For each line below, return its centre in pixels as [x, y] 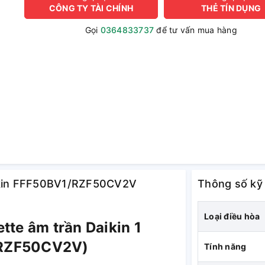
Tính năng [225, 246]
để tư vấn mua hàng [195, 30]
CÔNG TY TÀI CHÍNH [91, 8]
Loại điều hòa [232, 216]
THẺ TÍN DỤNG [231, 8]
